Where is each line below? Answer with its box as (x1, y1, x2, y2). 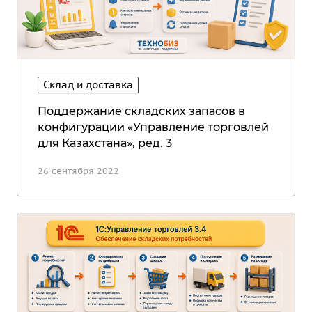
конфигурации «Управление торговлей (38, 120, 269, 134)
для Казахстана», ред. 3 (38, 136, 172, 150)
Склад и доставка (43, 77, 133, 91)
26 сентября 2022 (38, 164, 119, 177)
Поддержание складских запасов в (38, 104, 245, 118)
